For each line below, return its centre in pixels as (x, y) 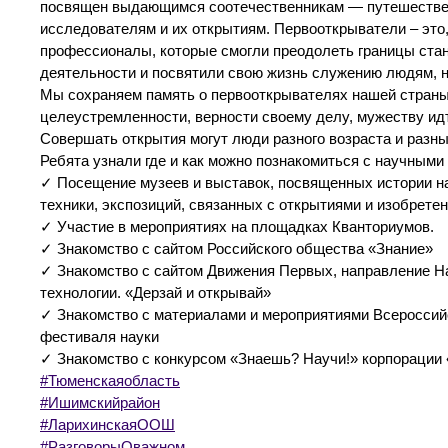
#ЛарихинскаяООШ (107, 424)
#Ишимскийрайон (100, 402)
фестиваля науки (99, 336)
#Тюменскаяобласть (110, 380)
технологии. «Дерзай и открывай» (155, 292)
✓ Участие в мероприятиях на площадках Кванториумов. (237, 226)
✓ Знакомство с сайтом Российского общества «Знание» (236, 248)
